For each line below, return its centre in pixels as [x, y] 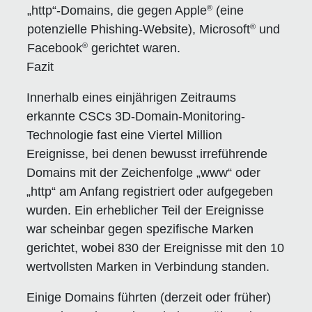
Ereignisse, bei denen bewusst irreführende [147, 154]
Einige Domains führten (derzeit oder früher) [149, 297]
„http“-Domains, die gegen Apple [117, 10]
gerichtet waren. [134, 48]
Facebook [54, 48]
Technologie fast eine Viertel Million [125, 135]
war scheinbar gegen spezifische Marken [140, 229]
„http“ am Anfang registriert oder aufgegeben [150, 191]
